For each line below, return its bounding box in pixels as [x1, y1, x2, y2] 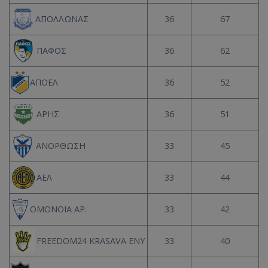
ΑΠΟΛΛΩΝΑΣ [35, 13, 89, 25]
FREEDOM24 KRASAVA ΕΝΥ [36, 235, 145, 246]
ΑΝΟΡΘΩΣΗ [35, 140, 86, 151]
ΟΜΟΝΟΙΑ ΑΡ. [30, 203, 87, 215]
